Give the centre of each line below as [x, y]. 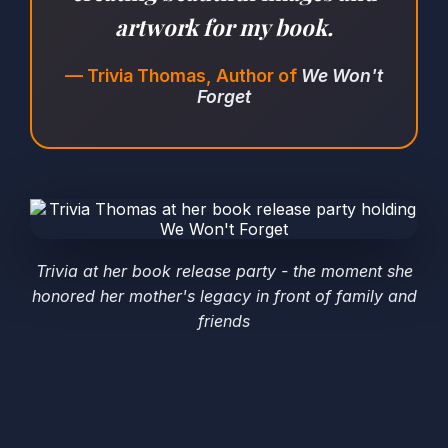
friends [224, 321]
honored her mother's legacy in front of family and [224, 296]
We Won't [342, 76]
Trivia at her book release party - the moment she [224, 271]
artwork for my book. [224, 27]
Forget [224, 97]
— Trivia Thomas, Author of [183, 76]
